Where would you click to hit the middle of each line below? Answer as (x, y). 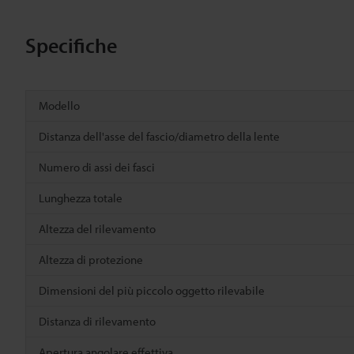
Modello (59, 105)
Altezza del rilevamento (97, 228)
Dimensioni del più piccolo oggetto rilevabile (152, 290)
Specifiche (71, 45)
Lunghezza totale (81, 198)
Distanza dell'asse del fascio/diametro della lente (159, 136)
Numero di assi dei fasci (97, 167)
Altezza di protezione (91, 259)
